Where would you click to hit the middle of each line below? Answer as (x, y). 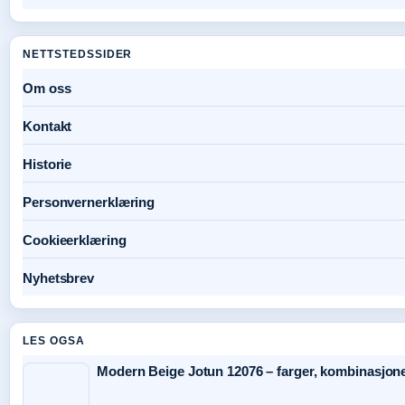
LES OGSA (54, 340)
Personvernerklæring (89, 202)
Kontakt (47, 126)
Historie (47, 164)
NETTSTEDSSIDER (78, 54)
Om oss (47, 88)
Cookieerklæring (75, 240)
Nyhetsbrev (58, 278)
